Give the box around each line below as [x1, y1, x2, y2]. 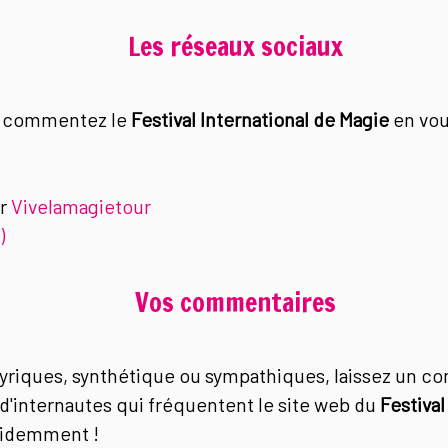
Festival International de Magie [130, 106, 389, 131]
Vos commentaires [135, 283, 336, 321]
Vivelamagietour [10, 193, 151, 218]
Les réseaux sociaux [128, 27, 343, 65]
